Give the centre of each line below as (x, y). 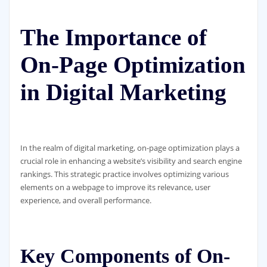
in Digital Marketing (123, 92)
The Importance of (113, 38)
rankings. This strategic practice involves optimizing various (124, 174)
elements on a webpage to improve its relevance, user (115, 187)
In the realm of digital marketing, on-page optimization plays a (130, 148)
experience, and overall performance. (86, 200)
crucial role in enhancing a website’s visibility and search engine (131, 161)
